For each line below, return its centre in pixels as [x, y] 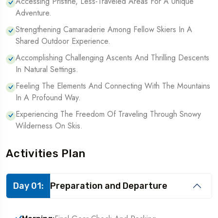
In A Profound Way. [48, 97]
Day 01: [28, 186]
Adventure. [34, 13]
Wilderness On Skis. [49, 126]
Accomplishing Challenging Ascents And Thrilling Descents [112, 57]
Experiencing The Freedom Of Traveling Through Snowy [108, 114]
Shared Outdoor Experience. [63, 41]
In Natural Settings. [47, 69]
